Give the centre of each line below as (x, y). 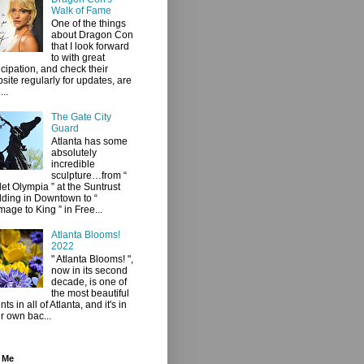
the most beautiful (90, 294)
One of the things (88, 23)
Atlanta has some (89, 142)
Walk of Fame (81, 10)
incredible (73, 165)
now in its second (89, 271)
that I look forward (90, 46)
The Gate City (81, 117)
